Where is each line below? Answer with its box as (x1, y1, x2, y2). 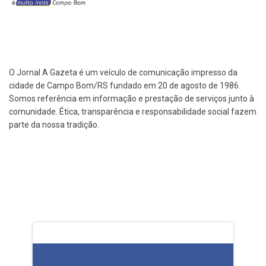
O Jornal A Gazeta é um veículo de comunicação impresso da (9, 68, 237, 78)
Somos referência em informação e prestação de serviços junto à (9, 94, 254, 104)
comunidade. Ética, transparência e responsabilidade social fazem (9, 107, 256, 117)
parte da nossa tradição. (9, 120, 99, 130)
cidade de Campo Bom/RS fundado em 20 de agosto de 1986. (9, 81, 240, 91)
